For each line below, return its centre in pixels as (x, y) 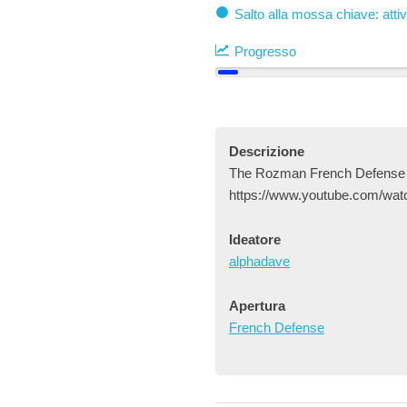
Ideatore (255, 239)
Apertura (257, 306)
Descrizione (267, 151)
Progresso (265, 51)
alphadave (259, 261)
